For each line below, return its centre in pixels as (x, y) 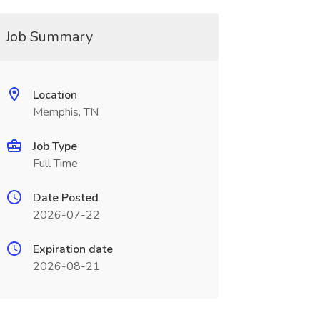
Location (55, 95)
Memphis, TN (65, 112)
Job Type (55, 146)
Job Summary (49, 37)
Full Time (55, 164)
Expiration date (72, 249)
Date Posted (65, 198)
